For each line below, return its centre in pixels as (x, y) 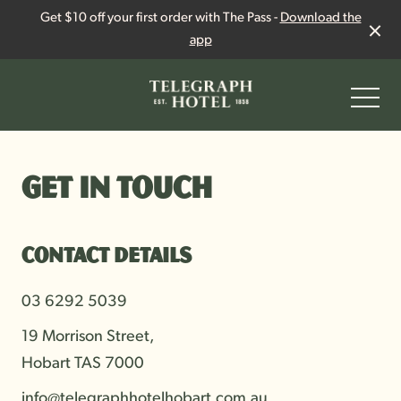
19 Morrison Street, (88, 337)
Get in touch (117, 186)
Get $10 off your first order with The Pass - (160, 18)
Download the (320, 18)
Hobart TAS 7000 (83, 364)
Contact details (107, 254)
